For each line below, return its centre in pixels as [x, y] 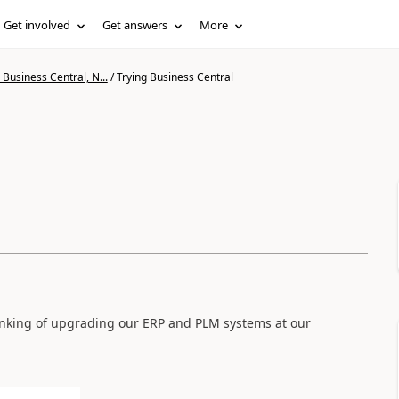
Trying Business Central [175, 77]
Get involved [37, 25]
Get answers [135, 25]
